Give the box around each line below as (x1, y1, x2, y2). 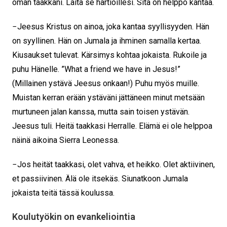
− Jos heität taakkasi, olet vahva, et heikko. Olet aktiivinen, (12, 159, 215, 169)
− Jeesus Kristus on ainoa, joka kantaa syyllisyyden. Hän (12, 21, 209, 31)
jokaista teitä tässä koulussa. (12, 187, 115, 198)
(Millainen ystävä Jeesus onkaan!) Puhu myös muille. (12, 78, 199, 88)
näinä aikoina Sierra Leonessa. (12, 135, 119, 145)
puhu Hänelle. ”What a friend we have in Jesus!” (12, 64, 180, 74)
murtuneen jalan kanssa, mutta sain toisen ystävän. (12, 106, 190, 117)
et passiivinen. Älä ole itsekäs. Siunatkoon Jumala (12, 173, 188, 183)
